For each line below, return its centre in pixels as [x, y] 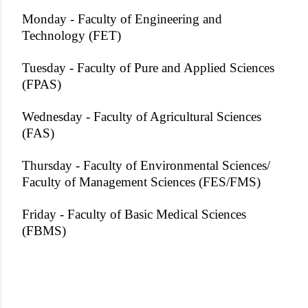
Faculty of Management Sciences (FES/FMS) [141, 182]
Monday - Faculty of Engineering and [122, 19]
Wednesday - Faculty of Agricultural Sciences [142, 117]
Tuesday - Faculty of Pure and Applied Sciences [148, 68]
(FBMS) [44, 231]
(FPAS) [42, 84]
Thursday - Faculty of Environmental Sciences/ [146, 165]
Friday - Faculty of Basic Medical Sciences [134, 214]
